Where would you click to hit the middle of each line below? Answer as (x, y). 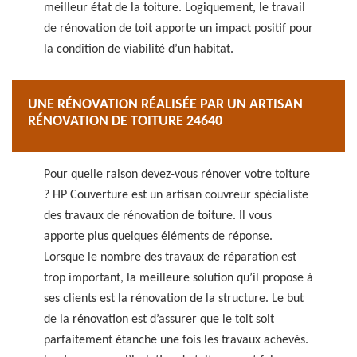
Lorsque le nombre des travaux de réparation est (170, 257)
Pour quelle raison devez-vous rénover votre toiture (177, 175)
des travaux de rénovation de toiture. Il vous (158, 216)
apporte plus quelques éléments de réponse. (158, 237)
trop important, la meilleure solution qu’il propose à (178, 278)
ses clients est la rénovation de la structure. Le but (174, 299)
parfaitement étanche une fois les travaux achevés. (176, 340)
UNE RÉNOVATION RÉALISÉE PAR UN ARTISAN (165, 105)
